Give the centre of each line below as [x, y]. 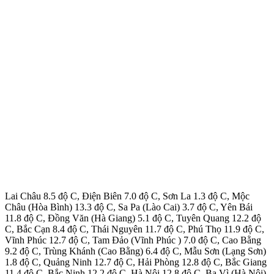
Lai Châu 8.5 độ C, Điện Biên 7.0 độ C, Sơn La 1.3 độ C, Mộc [127, 196]
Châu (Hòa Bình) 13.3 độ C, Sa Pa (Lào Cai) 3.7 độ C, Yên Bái [129, 207]
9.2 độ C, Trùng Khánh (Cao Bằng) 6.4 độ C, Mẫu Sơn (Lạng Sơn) [135, 251]
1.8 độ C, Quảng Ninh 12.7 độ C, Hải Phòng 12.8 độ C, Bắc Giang [136, 262]
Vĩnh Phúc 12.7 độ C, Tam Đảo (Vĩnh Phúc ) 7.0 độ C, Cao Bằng [133, 240]
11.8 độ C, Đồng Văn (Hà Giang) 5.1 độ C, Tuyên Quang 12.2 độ [133, 218]
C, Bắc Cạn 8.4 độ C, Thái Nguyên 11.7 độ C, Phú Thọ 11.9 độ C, [135, 229]
